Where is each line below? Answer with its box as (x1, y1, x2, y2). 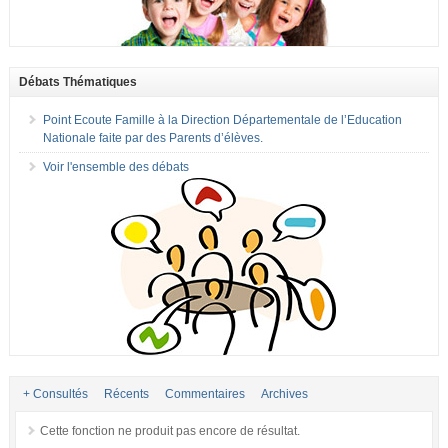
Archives (260, 387, 308, 402)
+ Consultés (22, 387, 88, 402)
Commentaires (164, 387, 245, 402)
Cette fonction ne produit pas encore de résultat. (39, 424, 300, 439)
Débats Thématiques (18, 75, 137, 90)
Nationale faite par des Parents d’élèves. (42, 131, 263, 146)
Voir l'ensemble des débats (42, 160, 189, 175)
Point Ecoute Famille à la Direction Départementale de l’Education (42, 113, 402, 128)
